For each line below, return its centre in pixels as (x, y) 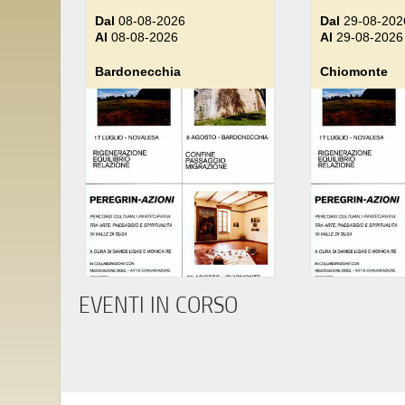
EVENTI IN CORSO (158, 305)
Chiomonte (353, 72)
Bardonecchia (138, 72)
